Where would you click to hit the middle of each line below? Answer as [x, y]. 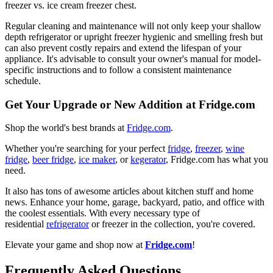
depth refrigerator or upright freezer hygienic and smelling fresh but [134, 37]
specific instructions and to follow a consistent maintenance [118, 69]
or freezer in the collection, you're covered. [173, 224]
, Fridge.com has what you [217, 160]
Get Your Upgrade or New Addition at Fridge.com [130, 104]
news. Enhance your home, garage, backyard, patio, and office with [135, 202]
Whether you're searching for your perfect [85, 149]
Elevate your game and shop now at [74, 245]
